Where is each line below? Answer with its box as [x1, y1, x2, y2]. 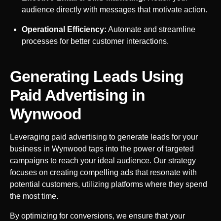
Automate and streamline [107, 25, 195, 34]
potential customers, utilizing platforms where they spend [10, 180, 207, 188]
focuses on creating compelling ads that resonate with [10, 168, 197, 177]
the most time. [10, 191, 58, 200]
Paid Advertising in [10, 86, 145, 104]
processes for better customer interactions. [22, 37, 169, 45]
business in [10, 144, 52, 153]
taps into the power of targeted [87, 144, 194, 153]
